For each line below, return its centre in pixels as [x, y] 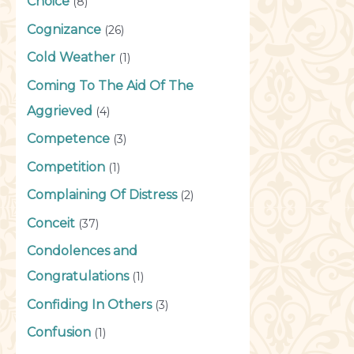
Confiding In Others [89, 304]
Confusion [59, 333]
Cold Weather [71, 58]
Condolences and [82, 251]
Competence [68, 139]
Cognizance [64, 29]
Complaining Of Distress [102, 195]
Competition [66, 167]
